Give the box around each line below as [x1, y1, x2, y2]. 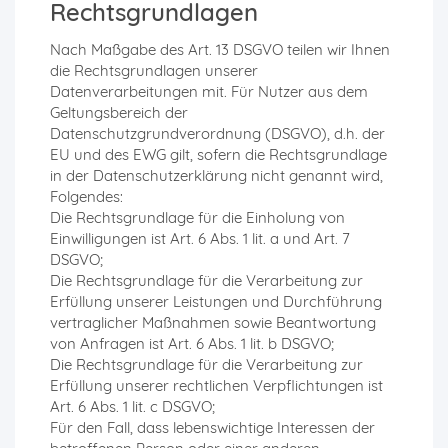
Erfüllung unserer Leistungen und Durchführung [50, 292, 382, 312]
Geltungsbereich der [50, 103, 188, 123]
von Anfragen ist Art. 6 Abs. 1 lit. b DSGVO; [50, 334, 334, 354]
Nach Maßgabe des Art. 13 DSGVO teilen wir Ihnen [50, 40, 390, 60]
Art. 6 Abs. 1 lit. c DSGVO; [50, 397, 215, 417]
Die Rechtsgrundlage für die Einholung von [50, 208, 345, 228]
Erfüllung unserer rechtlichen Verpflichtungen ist [50, 376, 383, 396]
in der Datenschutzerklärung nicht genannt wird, [50, 166, 383, 186]
